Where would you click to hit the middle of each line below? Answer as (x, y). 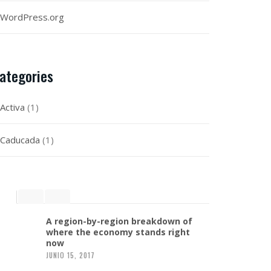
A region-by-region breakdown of (119, 221)
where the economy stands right (118, 232)
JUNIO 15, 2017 (70, 255)
